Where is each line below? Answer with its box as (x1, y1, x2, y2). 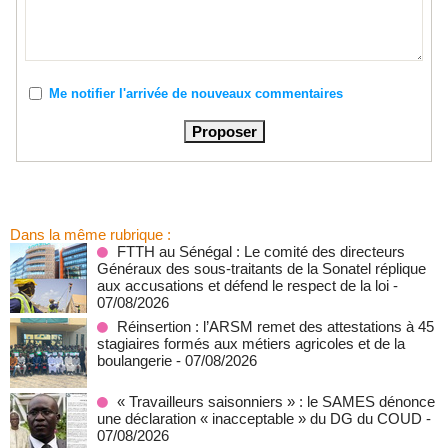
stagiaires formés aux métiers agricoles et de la (97, 335, 405, 352)
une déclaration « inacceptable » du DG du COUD (97, 410, 422, 427)
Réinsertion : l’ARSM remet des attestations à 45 (117, 318, 434, 335)
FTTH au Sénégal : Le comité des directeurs (117, 243, 405, 260)
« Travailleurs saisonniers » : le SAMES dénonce (117, 393, 435, 410)
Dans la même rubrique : (10, 226, 171, 243)
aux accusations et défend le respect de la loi (97, 277, 389, 294)
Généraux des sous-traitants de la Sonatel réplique (97, 260, 426, 277)
